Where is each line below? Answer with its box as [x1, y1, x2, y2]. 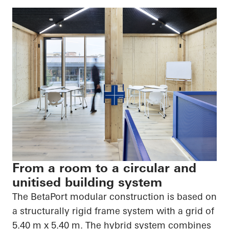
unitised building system [12, 175, 162, 190]
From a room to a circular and [12, 161, 196, 176]
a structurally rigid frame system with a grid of [12, 205, 214, 217]
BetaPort [31, 191, 67, 203]
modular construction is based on [67, 191, 217, 203]
